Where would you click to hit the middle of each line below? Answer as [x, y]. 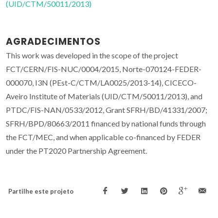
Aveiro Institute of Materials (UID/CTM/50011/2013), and [104, 96]
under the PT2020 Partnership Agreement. [76, 151]
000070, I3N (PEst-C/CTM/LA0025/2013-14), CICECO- [101, 83]
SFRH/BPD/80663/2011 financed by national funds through [106, 124]
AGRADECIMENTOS [53, 42]
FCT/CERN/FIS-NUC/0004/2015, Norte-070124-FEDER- [104, 69]
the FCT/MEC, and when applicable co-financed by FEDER [103, 137]
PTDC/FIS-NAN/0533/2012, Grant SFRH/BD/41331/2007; [107, 110]
